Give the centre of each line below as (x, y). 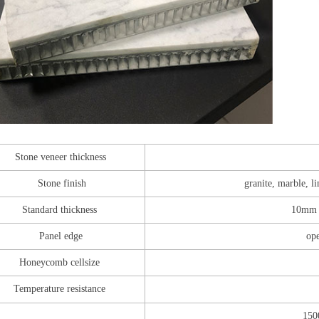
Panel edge (61, 236)
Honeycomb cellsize (61, 263)
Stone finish (61, 184)
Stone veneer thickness (61, 157)
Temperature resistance (61, 289)
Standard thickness (61, 210)
